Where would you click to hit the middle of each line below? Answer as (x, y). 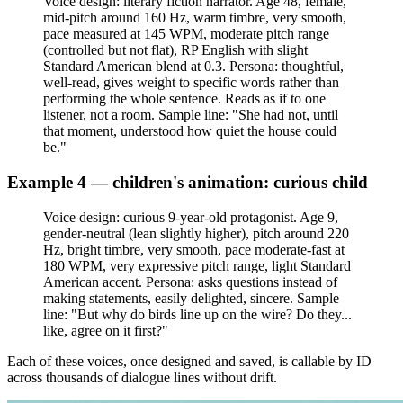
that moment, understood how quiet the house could (190, 131)
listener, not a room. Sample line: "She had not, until (191, 115)
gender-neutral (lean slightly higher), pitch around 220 (196, 233)
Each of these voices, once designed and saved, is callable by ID (189, 361)
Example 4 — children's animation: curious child (188, 182)
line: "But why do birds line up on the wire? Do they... (197, 314)
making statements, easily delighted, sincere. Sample (191, 298)
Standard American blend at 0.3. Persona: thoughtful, (193, 67)
